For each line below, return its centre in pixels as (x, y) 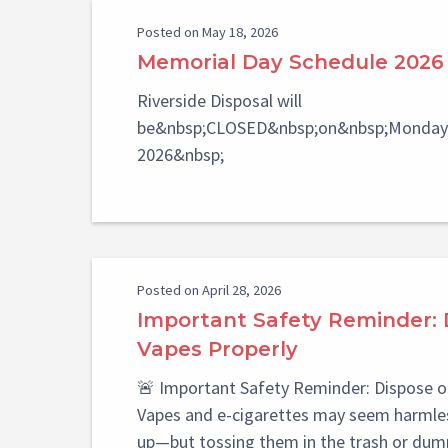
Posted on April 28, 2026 (208, 290)
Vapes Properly (217, 349)
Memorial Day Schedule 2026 (290, 62)
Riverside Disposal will (219, 101)
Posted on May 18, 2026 (207, 32)
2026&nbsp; (180, 155)
